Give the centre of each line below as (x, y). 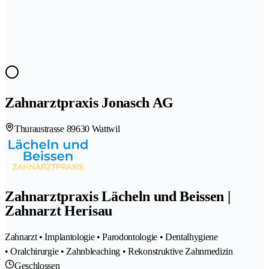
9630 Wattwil (95, 128)
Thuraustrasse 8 (43, 128)
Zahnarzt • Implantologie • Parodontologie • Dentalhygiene (111, 237)
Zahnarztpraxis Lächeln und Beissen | (118, 196)
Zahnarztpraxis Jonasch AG (89, 102)
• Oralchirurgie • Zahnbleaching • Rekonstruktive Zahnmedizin (119, 251)
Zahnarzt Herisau (59, 210)
